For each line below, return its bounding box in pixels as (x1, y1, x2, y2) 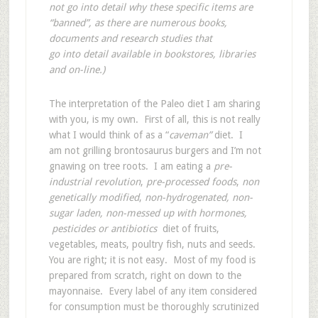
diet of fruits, (162, 223, 219, 235)
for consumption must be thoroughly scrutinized (48, 301, 259, 313)
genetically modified (48, 192, 139, 204)
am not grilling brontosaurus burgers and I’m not (48, 145, 261, 157)
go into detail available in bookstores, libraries (48, 48, 256, 60)
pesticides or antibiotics (48, 223, 163, 235)
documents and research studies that (48, 33, 212, 45)
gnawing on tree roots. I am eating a (48, 160, 214, 172)
